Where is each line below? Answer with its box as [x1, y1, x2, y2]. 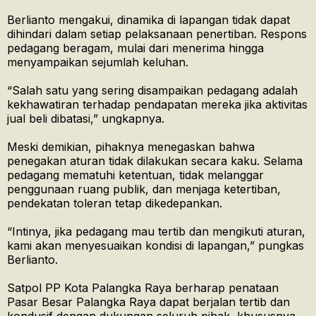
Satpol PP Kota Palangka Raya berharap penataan [7, 281, 279, 296]
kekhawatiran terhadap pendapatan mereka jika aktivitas [7, 97, 308, 112]
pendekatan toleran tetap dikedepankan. [7, 196, 222, 211]
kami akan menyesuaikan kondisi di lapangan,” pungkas [7, 238, 304, 253]
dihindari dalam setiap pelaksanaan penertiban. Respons [7, 27, 307, 42]
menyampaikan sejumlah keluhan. [7, 55, 188, 70]
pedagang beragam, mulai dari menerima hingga [7, 41, 264, 56]
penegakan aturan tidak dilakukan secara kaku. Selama [7, 154, 303, 169]
